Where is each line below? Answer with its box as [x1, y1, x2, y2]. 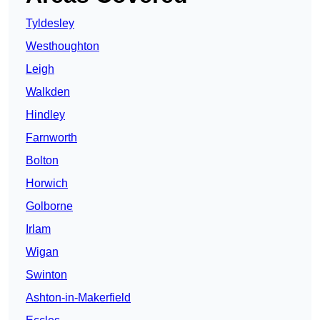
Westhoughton [26, 40, 99, 53]
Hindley [26, 109, 65, 121]
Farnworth [26, 131, 77, 144]
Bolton [26, 154, 59, 167]
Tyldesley [26, 17, 74, 30]
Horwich [26, 177, 68, 190]
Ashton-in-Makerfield [26, 291, 131, 304]
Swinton [26, 269, 67, 281]
